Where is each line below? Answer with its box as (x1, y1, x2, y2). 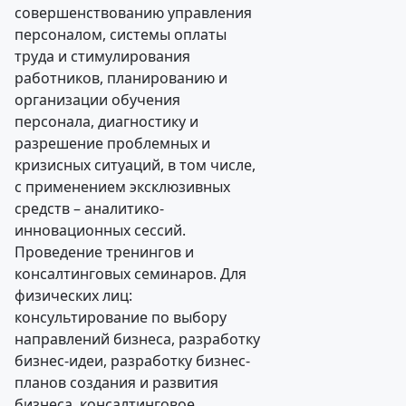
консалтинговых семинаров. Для (14, 264, 246, 284)
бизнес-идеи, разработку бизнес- (14, 351, 250, 371)
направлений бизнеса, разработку (14, 329, 260, 349)
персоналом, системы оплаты (14, 24, 227, 44)
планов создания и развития (14, 372, 218, 392)
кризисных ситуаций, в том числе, (14, 155, 256, 175)
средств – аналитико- (14, 198, 164, 218)
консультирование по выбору (14, 307, 227, 327)
